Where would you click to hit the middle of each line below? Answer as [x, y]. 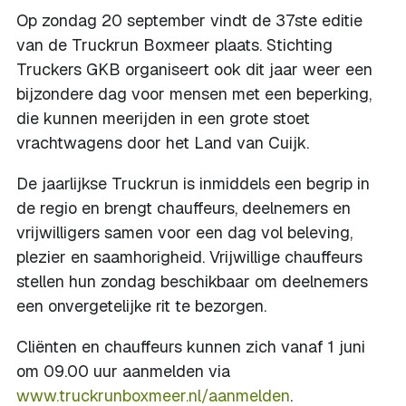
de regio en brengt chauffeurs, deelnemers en [184, 208]
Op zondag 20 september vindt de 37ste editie [189, 20]
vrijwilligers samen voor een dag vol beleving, [184, 232]
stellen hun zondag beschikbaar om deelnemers [192, 281]
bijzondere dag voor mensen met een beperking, [194, 94]
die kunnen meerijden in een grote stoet [163, 118]
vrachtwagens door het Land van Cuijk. [163, 143]
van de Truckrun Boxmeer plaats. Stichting [174, 45]
